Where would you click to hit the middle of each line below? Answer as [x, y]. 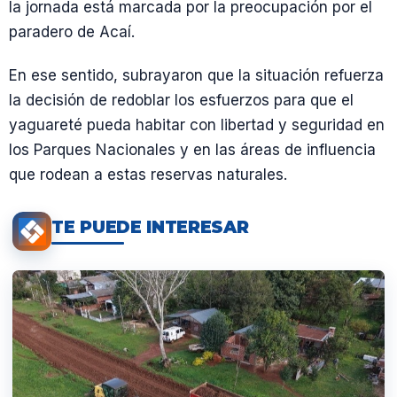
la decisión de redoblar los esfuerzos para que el [181, 100]
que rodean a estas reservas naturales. [148, 175]
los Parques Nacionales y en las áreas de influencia [192, 150]
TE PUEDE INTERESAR [150, 227]
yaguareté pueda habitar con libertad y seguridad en [197, 125]
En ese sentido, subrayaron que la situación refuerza [196, 75]
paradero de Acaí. [72, 31]
